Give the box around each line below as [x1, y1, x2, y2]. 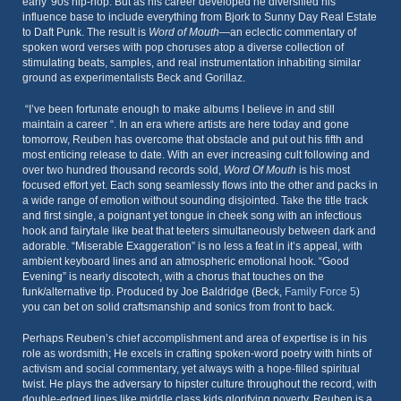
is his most [296, 164, 350, 176]
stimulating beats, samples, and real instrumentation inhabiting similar [22, 56, 361, 69]
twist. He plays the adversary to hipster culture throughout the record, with [22, 378, 377, 390]
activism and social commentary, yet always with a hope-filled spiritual [22, 363, 360, 375]
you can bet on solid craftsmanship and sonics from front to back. [22, 301, 335, 313]
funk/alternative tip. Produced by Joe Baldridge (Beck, [22, 286, 285, 298]
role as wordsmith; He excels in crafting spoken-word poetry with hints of [22, 347, 371, 360]
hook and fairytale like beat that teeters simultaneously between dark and [22, 225, 376, 237]
